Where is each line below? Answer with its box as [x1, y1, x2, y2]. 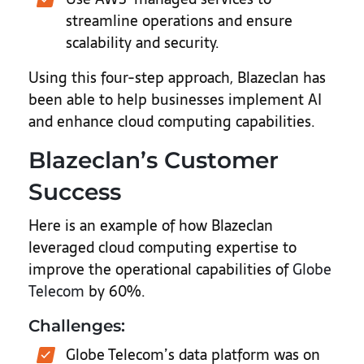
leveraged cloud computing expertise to [28, 236, 297, 259]
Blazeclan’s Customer [28, 146, 279, 174]
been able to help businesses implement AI [28, 88, 322, 111]
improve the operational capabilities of [28, 258, 292, 281]
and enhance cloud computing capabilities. [28, 110, 315, 133]
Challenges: [28, 316, 125, 336]
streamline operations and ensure [66, 9, 292, 32]
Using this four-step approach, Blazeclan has [28, 66, 326, 89]
